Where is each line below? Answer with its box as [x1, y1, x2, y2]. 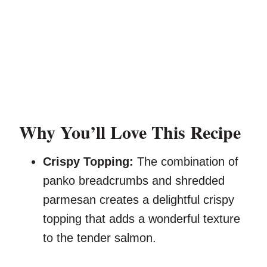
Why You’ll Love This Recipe [19, 119, 241, 145]
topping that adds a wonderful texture [43, 212, 240, 226]
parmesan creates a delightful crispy [43, 193, 234, 207]
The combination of [137, 155, 238, 169]
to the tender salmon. [43, 231, 156, 245]
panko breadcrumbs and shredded [43, 174, 225, 188]
